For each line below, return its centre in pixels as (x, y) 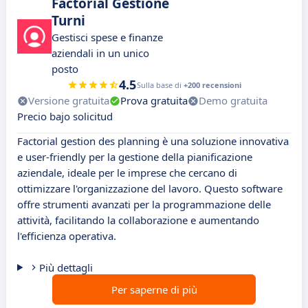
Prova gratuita (154, 101)
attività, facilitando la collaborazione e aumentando (138, 220)
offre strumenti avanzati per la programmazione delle (144, 205)
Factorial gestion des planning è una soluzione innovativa (153, 141)
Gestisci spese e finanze (107, 37)
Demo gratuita (233, 101)
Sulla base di (160, 85)
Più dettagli (66, 268)
